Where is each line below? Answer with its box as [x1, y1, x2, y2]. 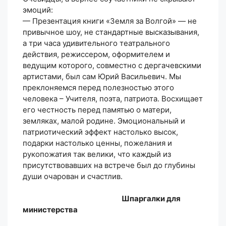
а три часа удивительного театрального [23, 38, 170, 48]
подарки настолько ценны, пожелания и [23, 138, 172, 148]
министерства [23, 205, 78, 215]
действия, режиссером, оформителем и [23, 49, 170, 59]
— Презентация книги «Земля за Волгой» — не [23, 16, 197, 26]
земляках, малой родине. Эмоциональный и [23, 116, 185, 126]
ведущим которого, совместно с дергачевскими [23, 60, 201, 70]
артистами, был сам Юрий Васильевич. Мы [23, 71, 181, 81]
